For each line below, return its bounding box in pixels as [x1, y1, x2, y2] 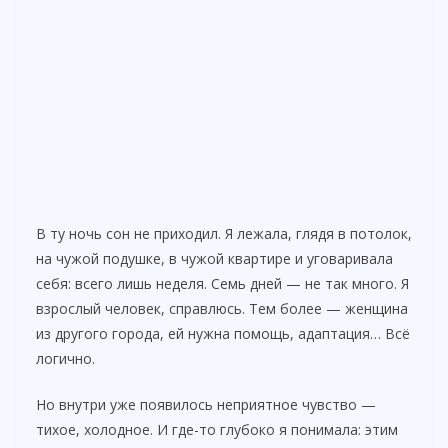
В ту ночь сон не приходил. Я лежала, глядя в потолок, [36, 223, 412, 243]
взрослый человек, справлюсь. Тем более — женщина [36, 298, 408, 318]
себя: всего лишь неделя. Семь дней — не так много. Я [36, 273, 409, 293]
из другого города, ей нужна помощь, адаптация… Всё [36, 323, 410, 343]
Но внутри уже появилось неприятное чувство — [36, 394, 376, 414]
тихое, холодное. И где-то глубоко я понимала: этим [36, 419, 398, 439]
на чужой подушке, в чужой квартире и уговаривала [36, 248, 393, 268]
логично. [36, 348, 95, 368]
